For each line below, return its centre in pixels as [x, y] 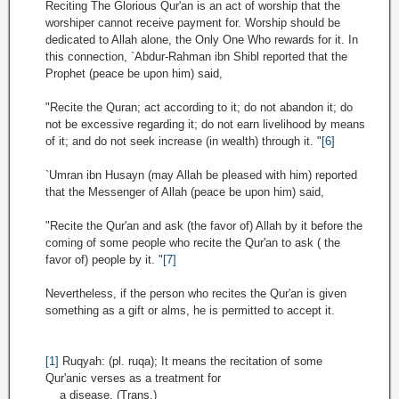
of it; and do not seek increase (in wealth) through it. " [183, 141]
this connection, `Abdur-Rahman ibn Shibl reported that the [196, 57]
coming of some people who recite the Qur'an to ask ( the [193, 243]
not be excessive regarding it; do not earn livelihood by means [205, 124]
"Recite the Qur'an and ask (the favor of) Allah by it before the [204, 226]
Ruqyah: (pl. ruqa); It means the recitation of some [191, 361]
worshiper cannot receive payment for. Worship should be [193, 23]
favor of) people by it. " [104, 260]
